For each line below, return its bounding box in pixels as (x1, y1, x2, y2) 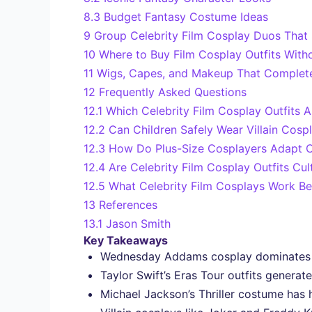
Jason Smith (106, 216, 171, 231)
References (99, 197, 157, 212)
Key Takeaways (84, 233, 168, 247)
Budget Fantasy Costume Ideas (104, 9, 268, 24)
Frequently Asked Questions (99, 84, 247, 99)
